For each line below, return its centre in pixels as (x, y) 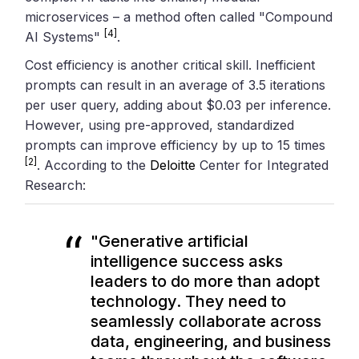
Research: (56, 185)
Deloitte (173, 165)
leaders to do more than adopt (206, 281)
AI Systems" (65, 36)
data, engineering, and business (211, 341)
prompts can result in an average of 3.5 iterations (175, 85)
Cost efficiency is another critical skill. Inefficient (170, 65)
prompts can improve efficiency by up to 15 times (175, 145)
